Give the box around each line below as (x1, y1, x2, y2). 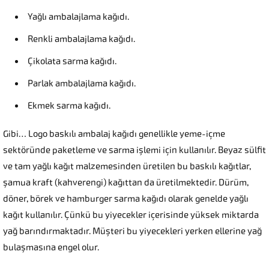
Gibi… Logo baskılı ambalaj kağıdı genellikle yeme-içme (3, 128, 225, 140)
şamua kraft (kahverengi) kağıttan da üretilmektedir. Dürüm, (3, 177, 249, 189)
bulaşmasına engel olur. (3, 242, 99, 253)
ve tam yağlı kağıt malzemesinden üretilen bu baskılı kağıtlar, (3, 161, 251, 172)
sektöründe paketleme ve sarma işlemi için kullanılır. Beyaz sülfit (3, 145, 266, 156)
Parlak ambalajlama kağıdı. (28, 78, 136, 89)
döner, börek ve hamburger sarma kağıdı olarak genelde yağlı (3, 193, 249, 205)
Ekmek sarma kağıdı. (28, 100, 110, 112)
